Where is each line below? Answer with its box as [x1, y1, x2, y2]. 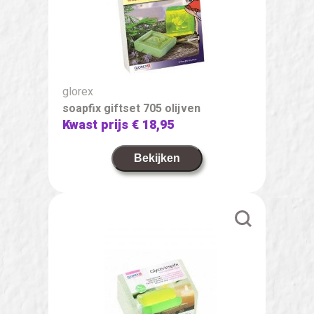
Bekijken [134, 151, 180, 164]
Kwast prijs [62, 115, 132, 135]
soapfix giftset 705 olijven [62, 100, 200, 117]
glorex [62, 83, 93, 100]
